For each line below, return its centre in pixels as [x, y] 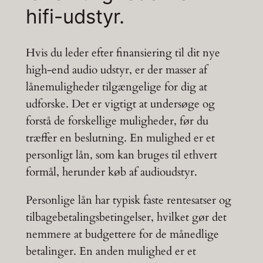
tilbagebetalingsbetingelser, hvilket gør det [126, 217]
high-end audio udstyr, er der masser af [116, 70]
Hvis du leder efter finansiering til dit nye [123, 53]
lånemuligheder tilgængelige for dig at [116, 87]
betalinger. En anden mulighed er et [111, 251]
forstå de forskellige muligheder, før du [117, 121]
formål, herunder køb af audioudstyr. [111, 172]
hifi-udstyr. [75, 16]
